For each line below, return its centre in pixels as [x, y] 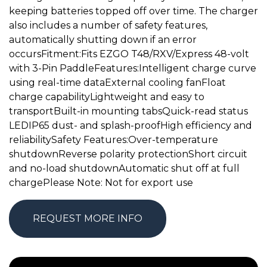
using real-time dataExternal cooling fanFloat [117, 83]
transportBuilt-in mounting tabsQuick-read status [128, 111]
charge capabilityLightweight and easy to [107, 97]
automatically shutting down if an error [103, 40]
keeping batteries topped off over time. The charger [133, 11]
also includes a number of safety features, [108, 26]
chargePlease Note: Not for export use [101, 183]
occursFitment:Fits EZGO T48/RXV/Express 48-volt [129, 54]
